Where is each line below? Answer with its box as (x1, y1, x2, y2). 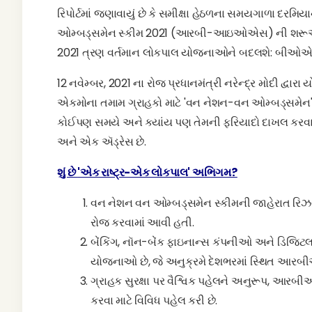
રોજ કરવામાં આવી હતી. (91, 214, 194, 231)
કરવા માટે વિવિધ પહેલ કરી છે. (91, 292, 218, 309)
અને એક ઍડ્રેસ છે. (57, 134, 146, 150)
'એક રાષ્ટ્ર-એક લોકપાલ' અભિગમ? (77, 164, 237, 180)
